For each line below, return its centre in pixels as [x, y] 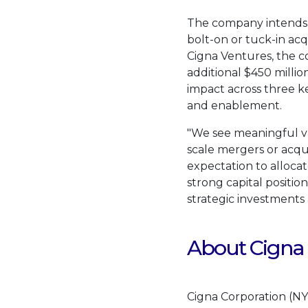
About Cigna [245, 247]
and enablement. [234, 105]
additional [216, 72]
